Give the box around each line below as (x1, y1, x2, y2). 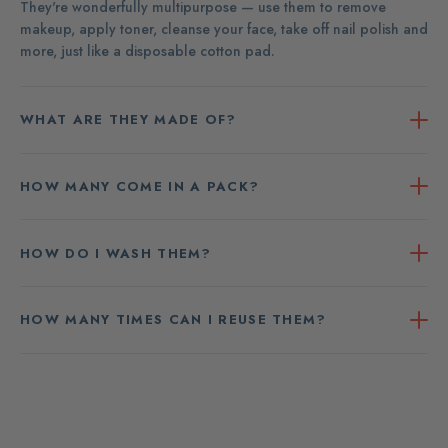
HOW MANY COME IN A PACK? (20, 176, 260, 196)
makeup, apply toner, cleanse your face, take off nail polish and (20, 18, 428, 39)
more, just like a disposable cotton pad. (20, 40, 275, 61)
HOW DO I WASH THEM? (20, 243, 212, 263)
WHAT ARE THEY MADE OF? (20, 110, 237, 130)
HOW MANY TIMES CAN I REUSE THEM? (20, 310, 327, 330)
